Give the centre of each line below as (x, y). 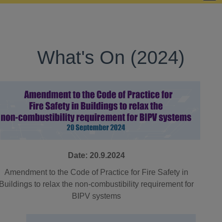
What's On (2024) (111, 57)
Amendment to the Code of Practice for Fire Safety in (96, 172)
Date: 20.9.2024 (96, 155)
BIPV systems (96, 196)
